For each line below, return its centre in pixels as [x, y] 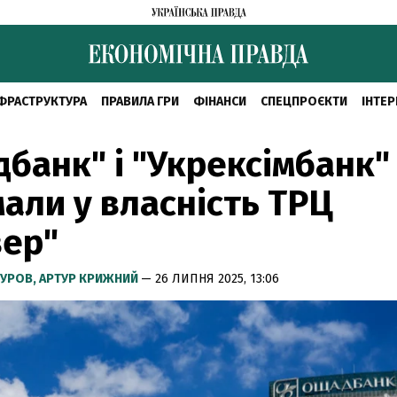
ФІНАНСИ [219, 101]
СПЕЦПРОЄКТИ [304, 101]
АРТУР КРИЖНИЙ [90, 279]
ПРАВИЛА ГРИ [140, 101]
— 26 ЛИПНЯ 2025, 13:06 [210, 279]
